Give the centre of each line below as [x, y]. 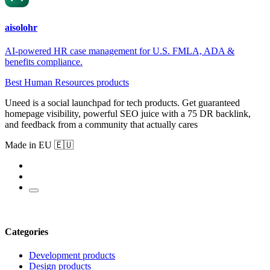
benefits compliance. [44, 62]
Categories [27, 231]
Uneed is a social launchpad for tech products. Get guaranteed [122, 103]
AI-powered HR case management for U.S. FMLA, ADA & [120, 51]
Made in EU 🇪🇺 [39, 145]
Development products [72, 255]
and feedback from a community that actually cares [101, 125]
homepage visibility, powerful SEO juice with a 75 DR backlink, [128, 114]
